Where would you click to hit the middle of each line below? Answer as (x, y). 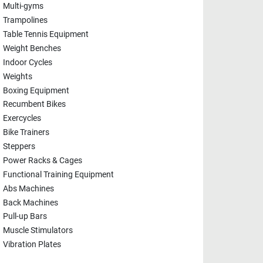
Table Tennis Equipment (46, 35)
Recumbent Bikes (34, 104)
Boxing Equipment (36, 90)
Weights (18, 77)
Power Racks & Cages (43, 161)
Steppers (19, 147)
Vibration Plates (32, 245)
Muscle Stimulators (38, 231)
